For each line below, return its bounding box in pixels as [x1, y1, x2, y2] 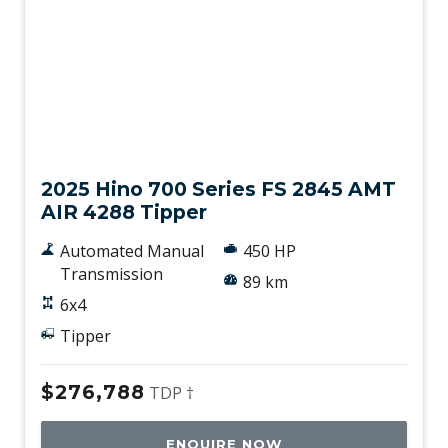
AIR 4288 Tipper [41, 200, 207, 225]
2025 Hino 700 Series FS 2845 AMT [41, 177, 396, 202]
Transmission [59, 263, 163, 286]
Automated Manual [59, 240, 204, 263]
